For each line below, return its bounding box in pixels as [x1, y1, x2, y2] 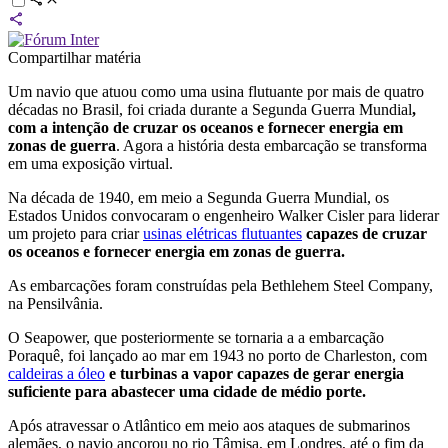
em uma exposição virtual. [8, 154, 177, 172]
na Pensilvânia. [8, 294, 103, 312]
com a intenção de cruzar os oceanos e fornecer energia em [8, 118, 403, 136]
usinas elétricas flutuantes [143, 224, 302, 242]
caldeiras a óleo [8, 364, 105, 382]
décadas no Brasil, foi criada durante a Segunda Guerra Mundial [8, 100, 412, 118]
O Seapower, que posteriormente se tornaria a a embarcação [8, 328, 384, 346]
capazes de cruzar [302, 224, 427, 242]
